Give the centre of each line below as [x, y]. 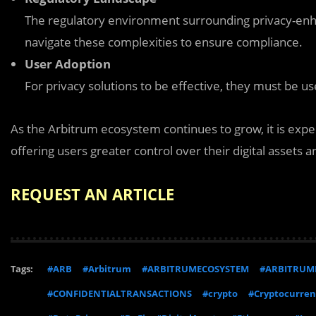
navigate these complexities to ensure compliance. [164, 42]
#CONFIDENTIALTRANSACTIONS [120, 293]
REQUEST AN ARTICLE [92, 194]
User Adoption [68, 64]
